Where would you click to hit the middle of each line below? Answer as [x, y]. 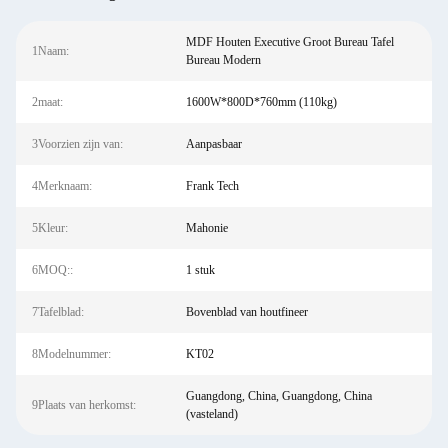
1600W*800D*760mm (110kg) [261, 102]
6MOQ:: [52, 270]
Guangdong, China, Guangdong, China [278, 396]
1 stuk [200, 270]
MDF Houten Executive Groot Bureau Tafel [289, 42]
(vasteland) [211, 414]
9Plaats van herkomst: [84, 405]
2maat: [47, 102]
